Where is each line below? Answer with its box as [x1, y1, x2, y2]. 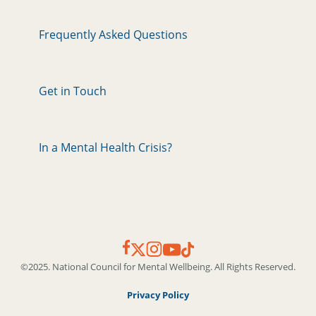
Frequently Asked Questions [39, 26, 188, 42]
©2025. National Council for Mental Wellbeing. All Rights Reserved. [20, 260, 296, 273]
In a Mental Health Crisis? [39, 139, 172, 155]
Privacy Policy [127, 288, 189, 301]
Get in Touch [39, 83, 107, 99]
